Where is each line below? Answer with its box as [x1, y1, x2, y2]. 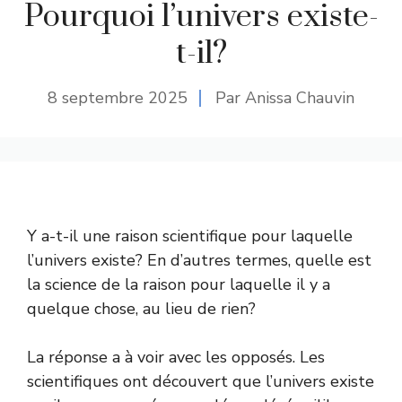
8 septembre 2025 [48, 86, 188, 109]
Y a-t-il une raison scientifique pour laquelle [27, 224, 353, 247]
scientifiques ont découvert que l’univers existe [27, 370, 374, 392]
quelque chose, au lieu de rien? [27, 297, 256, 319]
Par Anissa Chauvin [215, 86, 354, 109]
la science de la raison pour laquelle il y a [27, 273, 330, 295]
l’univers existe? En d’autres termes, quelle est [27, 249, 371, 271]
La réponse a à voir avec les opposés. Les [27, 345, 325, 368]
